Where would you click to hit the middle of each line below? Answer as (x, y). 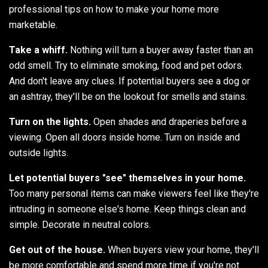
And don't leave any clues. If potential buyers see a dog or (130, 81)
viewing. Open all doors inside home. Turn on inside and (124, 137)
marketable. (33, 25)
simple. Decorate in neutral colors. (80, 224)
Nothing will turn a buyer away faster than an (160, 50)
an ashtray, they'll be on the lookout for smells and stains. (128, 96)
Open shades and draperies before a (169, 121)
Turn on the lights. (50, 121)
